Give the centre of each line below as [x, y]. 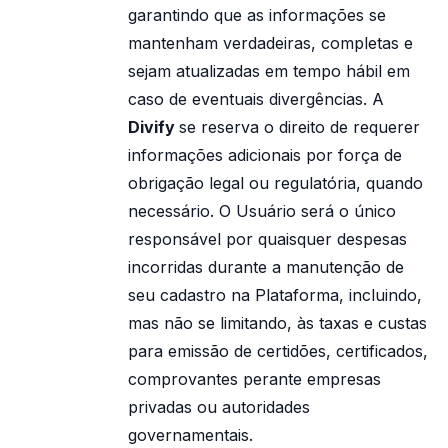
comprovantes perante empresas [254, 379]
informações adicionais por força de [265, 155]
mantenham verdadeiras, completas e [270, 43]
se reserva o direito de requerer [299, 127]
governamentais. [190, 435]
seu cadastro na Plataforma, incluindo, [275, 295]
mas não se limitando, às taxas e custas [277, 323]
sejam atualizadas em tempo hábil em [269, 71]
